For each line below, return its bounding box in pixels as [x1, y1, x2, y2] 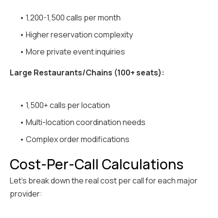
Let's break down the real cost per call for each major [10, 175, 198, 186]
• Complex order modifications [19, 134, 129, 145]
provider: [10, 188, 42, 200]
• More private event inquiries [19, 46, 125, 57]
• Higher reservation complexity [19, 29, 133, 40]
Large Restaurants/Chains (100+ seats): [10, 67, 164, 78]
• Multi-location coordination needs [19, 117, 145, 128]
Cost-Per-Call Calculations [10, 155, 183, 174]
